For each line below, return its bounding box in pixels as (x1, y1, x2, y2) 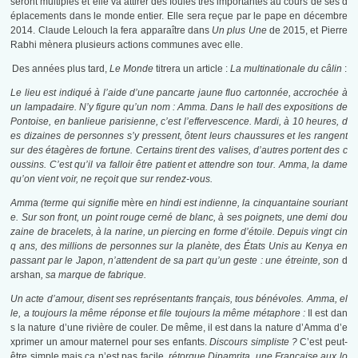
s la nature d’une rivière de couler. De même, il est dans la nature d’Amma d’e (10, 322, 348, 334)
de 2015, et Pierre (266, 25, 348, 37)
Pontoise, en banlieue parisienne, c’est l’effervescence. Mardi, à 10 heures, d (10, 116, 348, 128)
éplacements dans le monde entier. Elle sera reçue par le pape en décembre (10, 10, 348, 22)
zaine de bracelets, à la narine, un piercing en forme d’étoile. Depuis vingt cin (10, 226, 348, 238)
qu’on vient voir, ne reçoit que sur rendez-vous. (10, 173, 213, 185)
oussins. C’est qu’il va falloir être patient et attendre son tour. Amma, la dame (10, 159, 348, 171)
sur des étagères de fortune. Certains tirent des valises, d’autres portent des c (10, 145, 348, 157)
